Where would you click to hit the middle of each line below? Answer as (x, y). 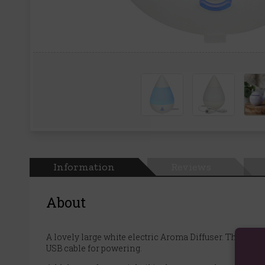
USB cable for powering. (94, 248)
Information (84, 167)
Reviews (191, 167)
